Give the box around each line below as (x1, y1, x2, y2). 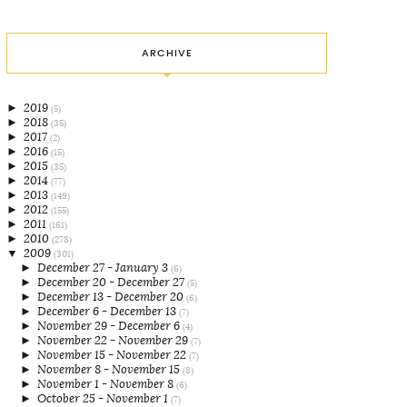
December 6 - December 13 (37, 305, 179, 318)
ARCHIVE (141, 48, 193, 59)
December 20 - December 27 (37, 276, 187, 289)
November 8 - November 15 (37, 363, 183, 376)
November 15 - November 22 (37, 349, 189, 362)
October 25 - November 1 (37, 392, 171, 405)
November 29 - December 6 (37, 320, 183, 333)
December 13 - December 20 (37, 291, 186, 303)
